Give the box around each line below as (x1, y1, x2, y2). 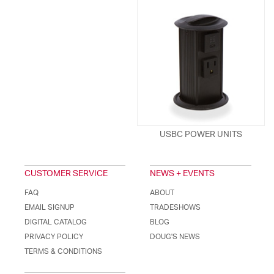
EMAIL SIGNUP (24, 203, 75, 211)
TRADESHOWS (150, 203, 201, 211)
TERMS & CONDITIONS (24, 247, 102, 255)
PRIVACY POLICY (24, 232, 83, 240)
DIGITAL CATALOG (24, 218, 87, 226)
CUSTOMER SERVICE (24, 169, 108, 178)
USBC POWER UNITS (160, 130, 242, 139)
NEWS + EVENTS (150, 169, 215, 178)
